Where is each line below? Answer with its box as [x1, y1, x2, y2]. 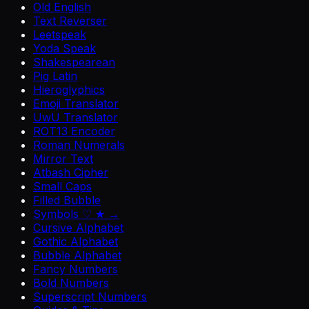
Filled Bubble [33, 192, 101, 207]
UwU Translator [33, 110, 118, 124]
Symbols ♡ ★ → [33, 206, 119, 221]
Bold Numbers [33, 275, 109, 290]
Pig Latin [33, 68, 77, 83]
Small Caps [33, 179, 92, 193]
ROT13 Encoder [33, 123, 115, 138]
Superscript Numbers [33, 289, 147, 303]
